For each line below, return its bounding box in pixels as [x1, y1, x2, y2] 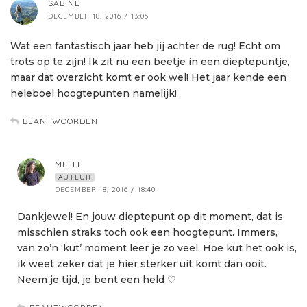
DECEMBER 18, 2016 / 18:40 [55, 185, 156, 195]
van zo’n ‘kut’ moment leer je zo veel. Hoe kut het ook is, [17, 242, 297, 255]
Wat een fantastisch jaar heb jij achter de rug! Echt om [10, 40, 280, 53]
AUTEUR [58, 173, 91, 182]
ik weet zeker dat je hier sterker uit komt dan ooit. [17, 258, 267, 271]
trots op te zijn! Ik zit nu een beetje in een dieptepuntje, [10, 56, 290, 69]
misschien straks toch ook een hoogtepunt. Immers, [17, 226, 278, 239]
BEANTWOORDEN [23, 116, 98, 127]
